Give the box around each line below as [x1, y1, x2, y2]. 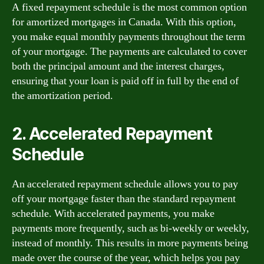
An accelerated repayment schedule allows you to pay [12, 177, 238, 191]
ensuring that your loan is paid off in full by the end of [12, 74, 239, 88]
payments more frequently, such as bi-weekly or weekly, [12, 221, 249, 235]
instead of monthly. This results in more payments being [12, 236, 248, 250]
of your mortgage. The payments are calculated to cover [12, 44, 247, 58]
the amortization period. [12, 88, 113, 103]
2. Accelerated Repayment [12, 123, 213, 144]
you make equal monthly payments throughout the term [12, 29, 245, 44]
